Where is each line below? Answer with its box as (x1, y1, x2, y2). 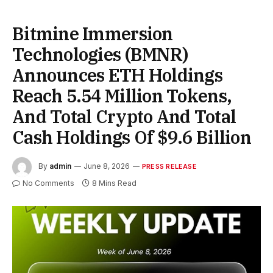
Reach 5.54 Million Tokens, (12, 83, 232, 107)
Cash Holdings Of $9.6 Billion (12, 125, 251, 149)
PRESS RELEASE (142, 161, 197, 171)
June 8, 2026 (83, 161, 130, 171)
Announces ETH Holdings (12, 63, 223, 87)
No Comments (23, 178, 74, 188)
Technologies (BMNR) (12, 42, 188, 66)
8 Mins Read (92, 178, 136, 188)
